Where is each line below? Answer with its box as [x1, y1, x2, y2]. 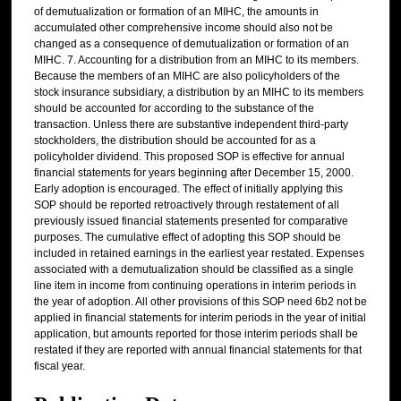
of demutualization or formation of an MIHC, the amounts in [34, 5, 319, 19]
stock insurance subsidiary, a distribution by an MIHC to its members [34, 86, 363, 99]
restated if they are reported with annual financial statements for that [34, 344, 362, 357]
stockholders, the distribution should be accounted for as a [34, 134, 316, 148]
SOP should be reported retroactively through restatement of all [34, 199, 339, 212]
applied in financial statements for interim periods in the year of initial [34, 311, 366, 325]
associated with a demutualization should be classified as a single [34, 263, 354, 277]
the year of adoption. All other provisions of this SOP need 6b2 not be [34, 295, 367, 309]
